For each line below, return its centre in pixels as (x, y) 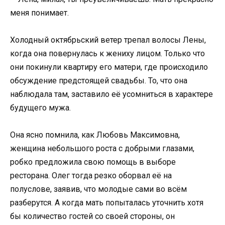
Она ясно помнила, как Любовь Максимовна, (95, 135)
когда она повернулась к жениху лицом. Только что (107, 53)
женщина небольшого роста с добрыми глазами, (102, 148)
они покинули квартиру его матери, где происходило (109, 67)
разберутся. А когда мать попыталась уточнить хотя (107, 202)
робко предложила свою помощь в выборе (93, 162)
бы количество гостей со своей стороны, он (92, 216)
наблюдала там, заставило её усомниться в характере (111, 94)
